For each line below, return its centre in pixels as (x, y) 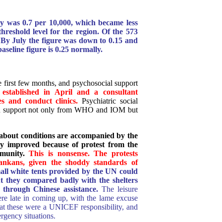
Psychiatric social (108, 101)
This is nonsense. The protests (83, 154)
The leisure (119, 189)
